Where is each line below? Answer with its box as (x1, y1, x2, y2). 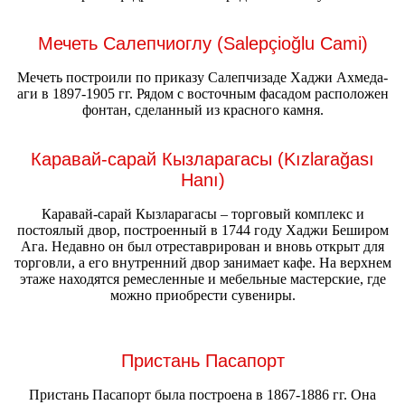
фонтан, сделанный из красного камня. (81, 101, 324, 118)
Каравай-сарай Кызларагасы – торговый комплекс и (41, 205, 364, 221)
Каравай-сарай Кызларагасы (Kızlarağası (31, 149, 374, 170)
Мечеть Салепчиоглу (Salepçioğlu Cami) (37, 33, 368, 54)
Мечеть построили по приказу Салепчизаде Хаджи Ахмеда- (17, 69, 388, 85)
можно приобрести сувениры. (109, 287, 296, 303)
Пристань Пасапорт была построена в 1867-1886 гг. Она (29, 387, 376, 403)
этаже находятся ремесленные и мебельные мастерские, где (19, 270, 386, 287)
